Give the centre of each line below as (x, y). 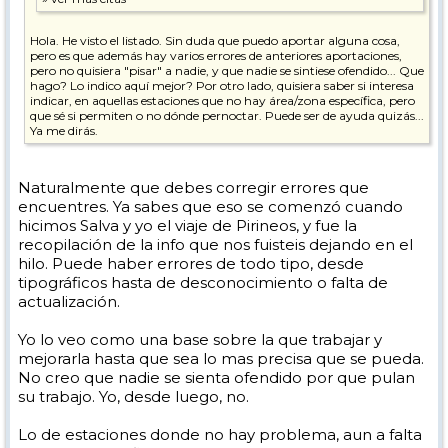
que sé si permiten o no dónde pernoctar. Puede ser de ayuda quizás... (227, 115)
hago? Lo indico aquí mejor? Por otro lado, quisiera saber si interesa (222, 85)
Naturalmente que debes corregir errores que (193, 187)
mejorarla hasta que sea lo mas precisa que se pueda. (221, 358)
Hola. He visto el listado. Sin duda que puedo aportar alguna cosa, (215, 40)
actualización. (69, 301)
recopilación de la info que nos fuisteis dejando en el (215, 244)
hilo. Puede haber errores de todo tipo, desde (191, 263)
